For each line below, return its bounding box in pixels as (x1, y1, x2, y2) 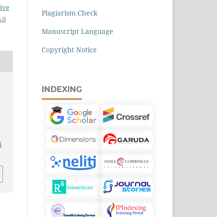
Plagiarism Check (42, 8, 97, 17)
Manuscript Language (42, 26, 113, 36)
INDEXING (42, 84, 82, 94)
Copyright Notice (42, 45, 97, 54)
